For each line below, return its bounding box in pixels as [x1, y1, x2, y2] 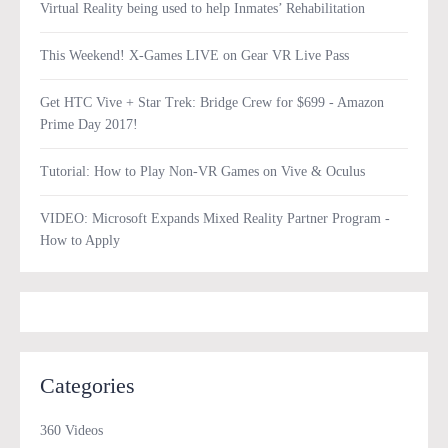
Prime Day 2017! [40, 117, 138, 133]
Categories [40, 373, 135, 399]
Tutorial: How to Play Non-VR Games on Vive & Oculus [40, 164, 365, 180]
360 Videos [40, 423, 103, 439]
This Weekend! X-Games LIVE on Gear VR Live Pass [40, 48, 349, 64]
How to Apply [40, 233, 120, 249]
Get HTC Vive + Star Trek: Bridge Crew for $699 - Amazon [40, 95, 384, 111]
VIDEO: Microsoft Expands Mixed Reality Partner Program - [40, 211, 390, 227]
